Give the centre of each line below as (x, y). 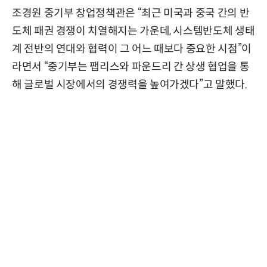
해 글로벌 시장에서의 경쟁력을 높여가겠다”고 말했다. (130, 85)
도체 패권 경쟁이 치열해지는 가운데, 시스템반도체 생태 (133, 31)
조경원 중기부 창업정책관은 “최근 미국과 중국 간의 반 (131, 13)
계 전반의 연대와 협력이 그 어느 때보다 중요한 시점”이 (132, 49)
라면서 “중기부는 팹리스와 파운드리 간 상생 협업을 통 (131, 67)
